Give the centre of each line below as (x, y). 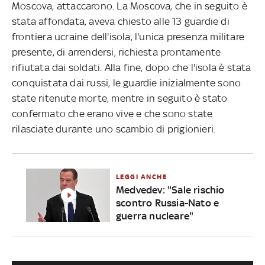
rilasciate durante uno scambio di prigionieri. (114, 129)
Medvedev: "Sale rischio (170, 190)
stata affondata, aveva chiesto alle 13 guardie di (121, 21)
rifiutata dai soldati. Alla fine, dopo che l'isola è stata (132, 67)
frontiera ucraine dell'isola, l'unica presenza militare (128, 36)
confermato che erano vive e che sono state (112, 113)
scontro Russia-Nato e (167, 203)
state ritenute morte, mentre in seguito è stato (120, 98)
